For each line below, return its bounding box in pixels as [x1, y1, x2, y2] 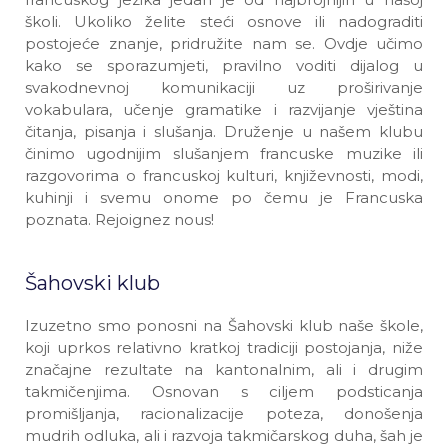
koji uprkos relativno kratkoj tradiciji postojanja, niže [25, 338, 423, 357]
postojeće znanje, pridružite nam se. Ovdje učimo [25, 34, 423, 53]
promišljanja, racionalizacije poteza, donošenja [25, 404, 423, 423]
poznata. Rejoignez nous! [25, 210, 214, 229]
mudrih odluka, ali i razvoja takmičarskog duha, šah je [25, 426, 423, 445]
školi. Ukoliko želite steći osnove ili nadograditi [25, 12, 423, 31]
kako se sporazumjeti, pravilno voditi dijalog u [25, 56, 423, 75]
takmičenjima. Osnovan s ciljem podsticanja [25, 382, 423, 401]
